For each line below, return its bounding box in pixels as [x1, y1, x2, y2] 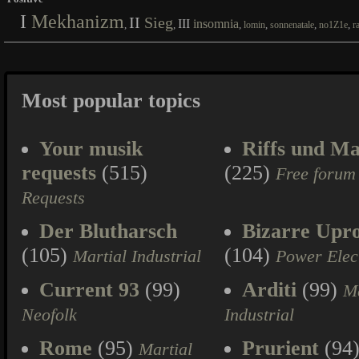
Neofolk [22, 305, 77, 325]
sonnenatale [270, 19, 314, 30]
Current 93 [39, 278, 139, 301]
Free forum [276, 164, 356, 184]
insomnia [193, 17, 239, 30]
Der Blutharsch [39, 220, 177, 243]
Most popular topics [22, 89, 200, 112]
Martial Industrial [73, 247, 201, 266]
